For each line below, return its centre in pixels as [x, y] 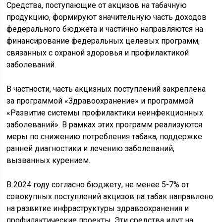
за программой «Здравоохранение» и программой [100, 101]
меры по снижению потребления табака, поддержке [105, 136]
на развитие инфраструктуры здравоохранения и [98, 208]
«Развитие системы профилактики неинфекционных [105, 112]
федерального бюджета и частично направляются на [105, 29]
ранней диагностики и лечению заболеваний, [91, 148]
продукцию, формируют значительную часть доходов [107, 17]
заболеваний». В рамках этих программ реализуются [105, 124]
